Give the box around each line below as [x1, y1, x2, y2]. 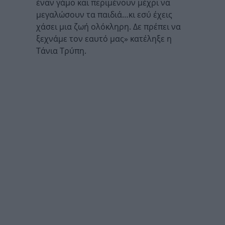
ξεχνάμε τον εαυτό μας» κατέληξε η [36, 33, 172, 44]
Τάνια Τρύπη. [36, 45, 86, 56]
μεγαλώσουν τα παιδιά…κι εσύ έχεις [36, 9, 172, 20]
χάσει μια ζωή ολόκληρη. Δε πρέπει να [36, 21, 181, 32]
